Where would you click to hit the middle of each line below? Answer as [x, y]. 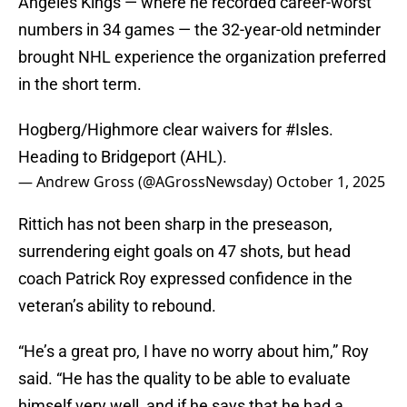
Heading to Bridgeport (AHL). [123, 157]
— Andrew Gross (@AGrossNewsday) [147, 182]
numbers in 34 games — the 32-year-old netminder [199, 30]
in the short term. [80, 84]
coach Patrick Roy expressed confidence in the [185, 279]
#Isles [307, 130]
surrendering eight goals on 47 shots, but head [184, 252]
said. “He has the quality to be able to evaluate [184, 379]
